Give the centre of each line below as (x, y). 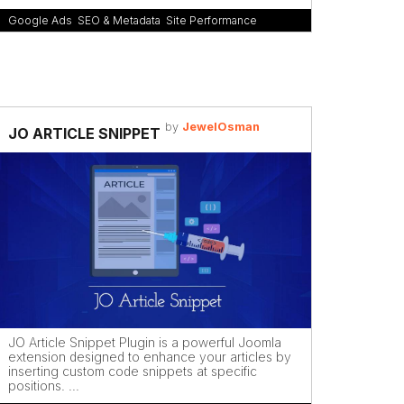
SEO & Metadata (119, 20)
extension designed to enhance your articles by (150, 356)
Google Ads (40, 20)
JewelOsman (220, 127)
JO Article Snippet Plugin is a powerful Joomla (145, 342)
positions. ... (44, 385)
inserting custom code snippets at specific (133, 371)
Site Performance (211, 20)
